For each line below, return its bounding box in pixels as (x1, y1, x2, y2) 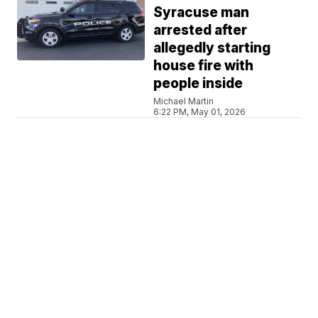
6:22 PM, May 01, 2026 (153, 106, 246, 117)
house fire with (153, 57, 254, 74)
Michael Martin (153, 95, 214, 106)
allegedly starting (153, 39, 271, 56)
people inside (153, 75, 243, 92)
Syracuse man (153, 4, 250, 21)
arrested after (153, 21, 248, 38)
